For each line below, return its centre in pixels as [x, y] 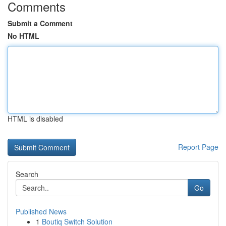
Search [27, 174]
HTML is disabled [35, 119]
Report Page [198, 147]
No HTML [23, 36]
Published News [41, 211]
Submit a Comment [40, 23]
